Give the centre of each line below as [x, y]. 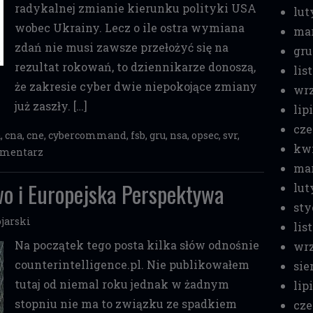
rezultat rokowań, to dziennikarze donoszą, [135, 67]
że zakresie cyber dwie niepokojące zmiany [136, 86]
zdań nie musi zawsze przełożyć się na [121, 47]
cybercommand [87, 135]
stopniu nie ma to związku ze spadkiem [125, 304]
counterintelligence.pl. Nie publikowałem [132, 264]
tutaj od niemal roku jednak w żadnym [122, 284]
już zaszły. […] [51, 106]
